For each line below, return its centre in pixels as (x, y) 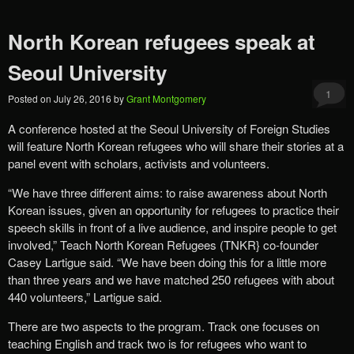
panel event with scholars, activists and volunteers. (139, 163)
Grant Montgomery (166, 98)
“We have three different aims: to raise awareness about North (168, 192)
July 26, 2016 (84, 98)
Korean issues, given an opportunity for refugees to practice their (173, 209)
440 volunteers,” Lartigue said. (85, 296)
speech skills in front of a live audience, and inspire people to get (172, 227)
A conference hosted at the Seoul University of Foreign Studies (169, 128)
